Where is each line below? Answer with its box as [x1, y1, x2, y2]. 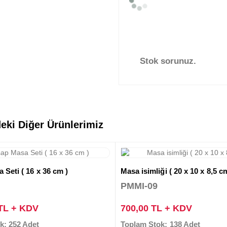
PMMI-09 [120, 180, 158, 191]
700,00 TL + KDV [120, 203, 192, 213]
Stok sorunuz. [140, 56, 196, 66]
